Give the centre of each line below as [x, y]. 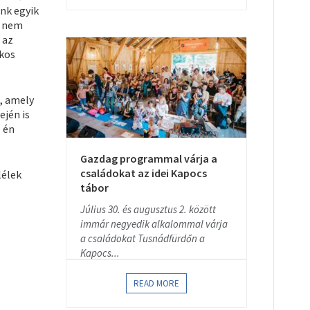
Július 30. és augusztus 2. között [148, 209]
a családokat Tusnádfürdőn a [143, 238]
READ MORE [156, 283]
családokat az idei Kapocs [144, 173]
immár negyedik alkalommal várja [154, 224]
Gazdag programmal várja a [149, 158]
